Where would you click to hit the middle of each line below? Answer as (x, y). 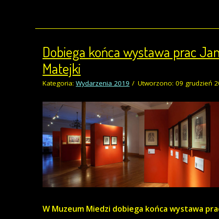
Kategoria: (59, 83)
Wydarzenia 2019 (103, 83)
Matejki (62, 68)
